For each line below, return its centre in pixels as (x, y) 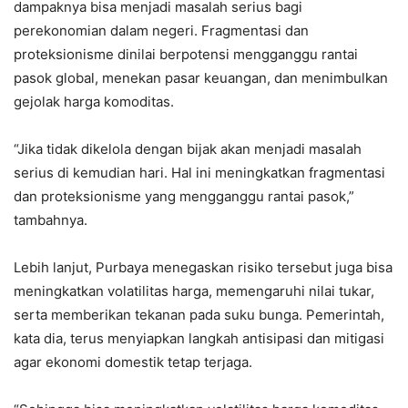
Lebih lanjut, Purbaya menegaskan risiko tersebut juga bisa (203, 268)
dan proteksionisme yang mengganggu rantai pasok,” (184, 197)
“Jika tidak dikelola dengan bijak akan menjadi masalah (188, 149)
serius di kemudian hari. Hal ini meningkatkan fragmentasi (199, 173)
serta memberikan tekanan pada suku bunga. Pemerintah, (199, 315)
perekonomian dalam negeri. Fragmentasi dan (161, 31)
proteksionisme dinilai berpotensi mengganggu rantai (186, 55)
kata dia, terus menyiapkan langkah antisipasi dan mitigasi (199, 339)
